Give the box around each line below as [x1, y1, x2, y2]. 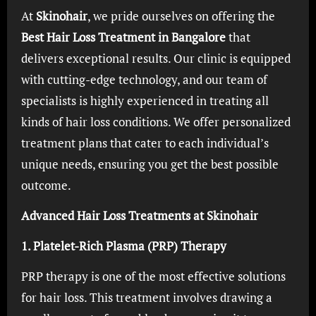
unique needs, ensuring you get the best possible [20, 156, 279, 172]
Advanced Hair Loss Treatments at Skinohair [20, 207, 258, 224]
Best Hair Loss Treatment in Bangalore [20, 29, 226, 45]
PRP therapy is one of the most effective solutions [20, 268, 286, 284]
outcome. [20, 177, 71, 193]
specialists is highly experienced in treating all [20, 92, 269, 109]
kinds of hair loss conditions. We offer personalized [20, 114, 291, 130]
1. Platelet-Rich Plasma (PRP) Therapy [20, 238, 226, 254]
